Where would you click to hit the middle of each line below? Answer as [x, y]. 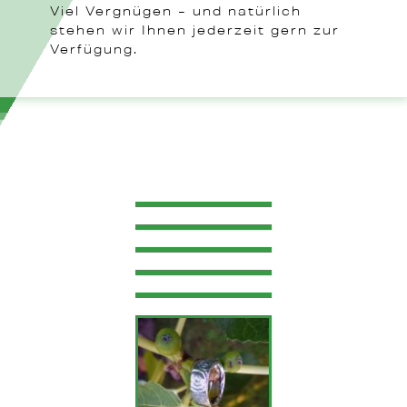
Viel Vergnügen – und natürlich [176, 12]
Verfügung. [94, 50]
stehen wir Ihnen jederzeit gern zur [195, 31]
